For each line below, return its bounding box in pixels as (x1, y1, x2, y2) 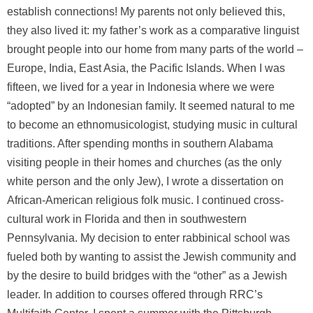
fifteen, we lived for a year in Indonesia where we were (7, 80, 275, 93)
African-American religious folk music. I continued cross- (7, 194, 284, 206)
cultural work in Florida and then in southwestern (7, 212, 247, 225)
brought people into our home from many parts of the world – (7, 43, 303, 55)
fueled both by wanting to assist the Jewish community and (7, 250, 296, 263)
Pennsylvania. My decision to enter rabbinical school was (7, 231, 290, 244)
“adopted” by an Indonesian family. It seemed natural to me (7, 99, 295, 112)
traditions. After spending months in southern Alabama (7, 137, 273, 150)
